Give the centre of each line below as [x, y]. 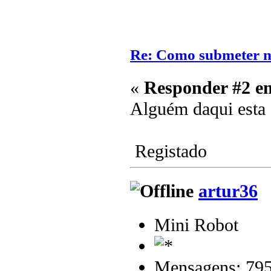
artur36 [228, 191]
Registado [168, 151]
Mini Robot [196, 225]
